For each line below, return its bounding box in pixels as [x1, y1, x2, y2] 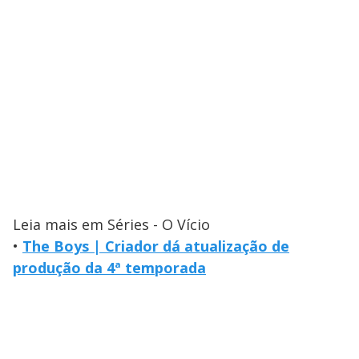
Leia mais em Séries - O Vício [13, 215, 210, 235]
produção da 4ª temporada [13, 258, 206, 278]
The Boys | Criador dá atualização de [22, 236, 289, 256]
